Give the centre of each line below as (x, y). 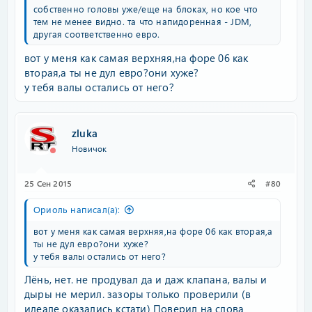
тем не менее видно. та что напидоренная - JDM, (143, 21)
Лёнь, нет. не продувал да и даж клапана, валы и (146, 279)
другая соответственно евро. (97, 34)
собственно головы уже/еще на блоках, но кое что (146, 9)
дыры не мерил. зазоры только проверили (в (138, 294)
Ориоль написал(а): (77, 209)
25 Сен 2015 (48, 183)
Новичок (89, 149)
